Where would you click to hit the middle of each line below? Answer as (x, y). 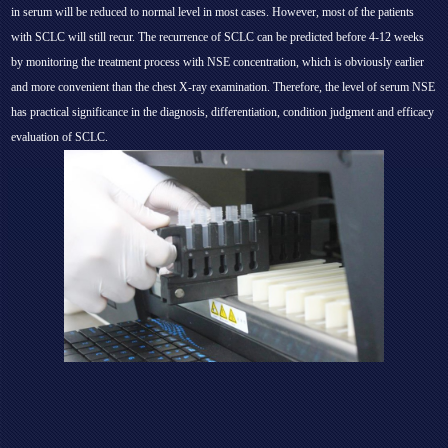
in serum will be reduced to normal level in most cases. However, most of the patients (213, 11)
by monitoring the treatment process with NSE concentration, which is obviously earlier (218, 61)
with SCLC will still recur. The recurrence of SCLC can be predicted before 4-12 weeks (218, 36)
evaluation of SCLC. (60, 136)
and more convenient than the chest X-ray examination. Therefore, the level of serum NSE (223, 86)
